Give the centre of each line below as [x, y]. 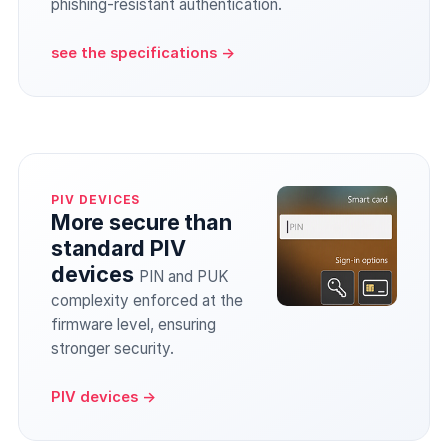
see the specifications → [143, 53]
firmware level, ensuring [133, 324]
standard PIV [118, 248]
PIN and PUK [183, 276]
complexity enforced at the [147, 300]
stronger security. [112, 348]
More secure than [141, 222]
